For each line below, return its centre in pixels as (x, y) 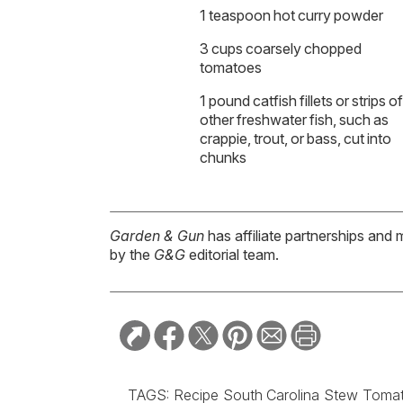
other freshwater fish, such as (294, 120)
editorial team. (232, 255)
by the (132, 255)
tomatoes (231, 68)
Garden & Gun (157, 236)
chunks (223, 158)
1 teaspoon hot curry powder (291, 16)
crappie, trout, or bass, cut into (296, 139)
